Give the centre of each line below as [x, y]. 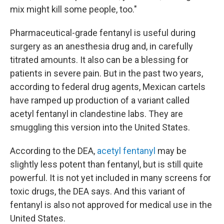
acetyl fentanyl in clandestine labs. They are [96, 114]
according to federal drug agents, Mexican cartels [108, 87]
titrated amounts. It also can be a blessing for [99, 60]
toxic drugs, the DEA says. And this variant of [98, 191]
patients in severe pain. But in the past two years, [106, 73]
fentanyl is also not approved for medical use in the [111, 205]
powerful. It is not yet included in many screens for [110, 178]
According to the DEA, [53, 151]
